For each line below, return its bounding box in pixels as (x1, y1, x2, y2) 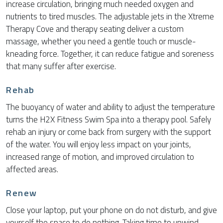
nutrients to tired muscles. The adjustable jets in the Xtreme (6, 10, 214, 23)
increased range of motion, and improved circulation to (6, 150, 194, 164)
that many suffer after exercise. (6, 60, 116, 73)
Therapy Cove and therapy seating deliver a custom (6, 22, 184, 36)
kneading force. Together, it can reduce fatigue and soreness (6, 47, 214, 61)
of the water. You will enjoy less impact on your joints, (6, 138, 191, 151)
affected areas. (6, 163, 58, 176)
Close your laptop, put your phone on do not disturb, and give (6, 204, 217, 217)
